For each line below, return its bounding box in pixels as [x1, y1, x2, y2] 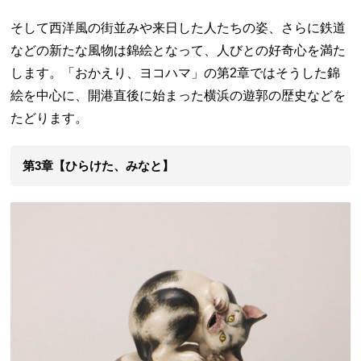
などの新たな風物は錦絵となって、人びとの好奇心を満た [10, 43, 346, 57]
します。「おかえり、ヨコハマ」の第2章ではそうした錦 [10, 65, 341, 80]
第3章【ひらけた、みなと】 [23, 158, 175, 172]
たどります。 [10, 110, 89, 125]
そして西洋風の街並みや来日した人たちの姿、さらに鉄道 [10, 20, 346, 35]
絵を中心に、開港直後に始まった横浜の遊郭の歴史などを [10, 88, 346, 102]
